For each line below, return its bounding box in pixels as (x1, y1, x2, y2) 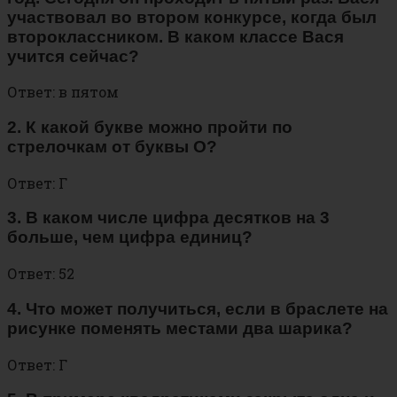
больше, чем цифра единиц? (7, 228, 253, 247)
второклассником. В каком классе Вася (7, 27, 344, 46)
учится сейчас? (7, 46, 139, 66)
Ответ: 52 (7, 264, 74, 284)
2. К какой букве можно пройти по (7, 118, 292, 137)
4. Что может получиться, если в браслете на (7, 299, 388, 318)
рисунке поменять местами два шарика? (7, 318, 353, 338)
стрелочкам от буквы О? (7, 137, 217, 157)
